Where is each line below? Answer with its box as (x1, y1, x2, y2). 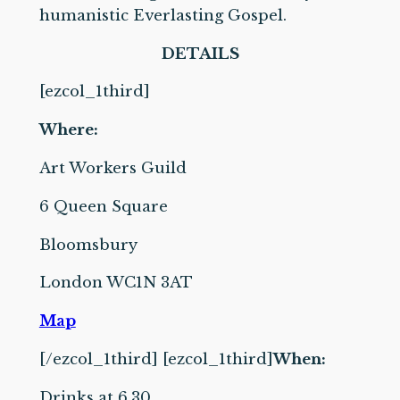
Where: (38, 121, 98, 140)
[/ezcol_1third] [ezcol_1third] (38, 350, 273, 370)
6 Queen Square (38, 196, 168, 216)
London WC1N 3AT (38, 273, 193, 293)
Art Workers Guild (38, 159, 187, 179)
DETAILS (161, 44, 239, 63)
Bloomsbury (38, 235, 137, 254)
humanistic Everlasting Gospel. (38, 5, 287, 25)
